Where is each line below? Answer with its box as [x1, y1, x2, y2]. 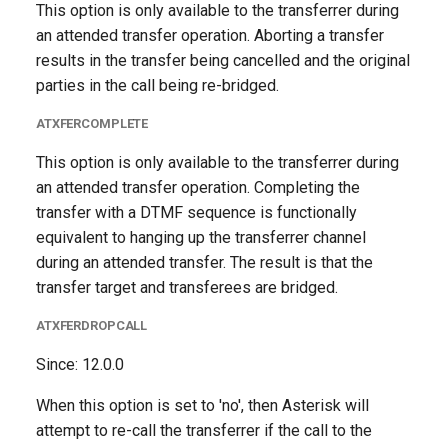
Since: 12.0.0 [36, 355, 124, 374]
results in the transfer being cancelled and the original [36, 51, 410, 70]
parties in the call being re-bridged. [36, 76, 279, 95]
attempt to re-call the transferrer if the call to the [36, 421, 372, 440]
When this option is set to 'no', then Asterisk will [36, 396, 369, 415]
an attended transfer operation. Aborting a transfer [36, 26, 384, 45]
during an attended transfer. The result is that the [36, 253, 373, 272]
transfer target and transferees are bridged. [36, 278, 338, 297]
